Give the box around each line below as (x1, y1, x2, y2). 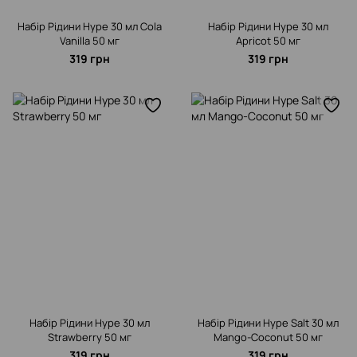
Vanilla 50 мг (59, 33, 120, 48)
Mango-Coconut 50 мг (213, 329, 323, 344)
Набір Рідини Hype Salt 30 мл (197, 315, 339, 330)
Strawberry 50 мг (47, 329, 131, 344)
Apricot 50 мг (235, 33, 300, 48)
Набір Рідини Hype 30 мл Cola (17, 18, 162, 33)
